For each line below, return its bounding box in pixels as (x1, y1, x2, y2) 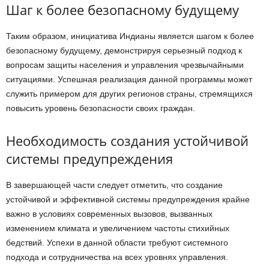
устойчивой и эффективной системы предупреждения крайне (6, 194, 250, 204)
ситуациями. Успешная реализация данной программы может (6, 74, 252, 84)
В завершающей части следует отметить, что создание (6, 180, 223, 190)
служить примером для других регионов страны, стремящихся (6, 88, 253, 98)
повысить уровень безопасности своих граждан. (6, 103, 195, 113)
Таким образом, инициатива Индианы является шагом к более (6, 31, 254, 41)
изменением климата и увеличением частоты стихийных (6, 223, 229, 233)
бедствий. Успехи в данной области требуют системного (6, 237, 228, 247)
